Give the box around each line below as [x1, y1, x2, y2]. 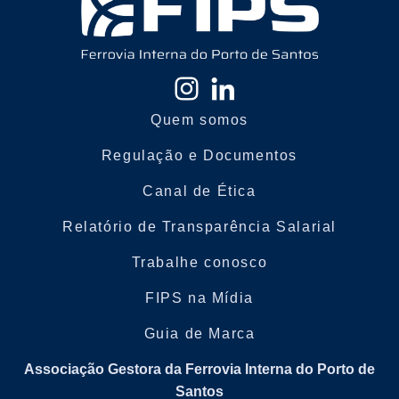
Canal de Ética [142, 183, 256, 199]
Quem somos [151, 112, 248, 128]
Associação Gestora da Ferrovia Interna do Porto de [24, 362, 375, 378]
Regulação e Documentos [101, 148, 298, 164]
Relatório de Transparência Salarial [62, 219, 337, 235]
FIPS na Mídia [145, 290, 254, 306]
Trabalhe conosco [131, 255, 268, 271]
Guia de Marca [143, 326, 256, 342]
